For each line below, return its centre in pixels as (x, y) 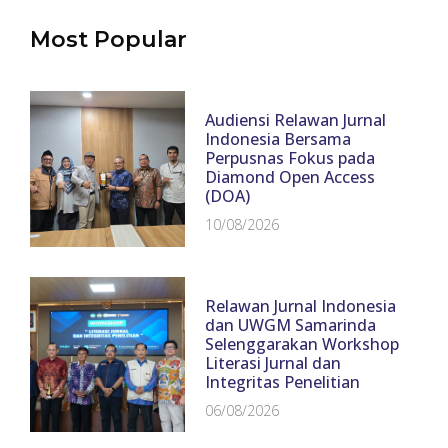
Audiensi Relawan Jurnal (296, 120)
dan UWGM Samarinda (291, 324)
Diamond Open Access (290, 177)
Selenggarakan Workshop (302, 343)
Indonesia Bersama (278, 139)
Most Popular (108, 40)
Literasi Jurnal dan (273, 362)
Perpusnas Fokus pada (290, 158)
